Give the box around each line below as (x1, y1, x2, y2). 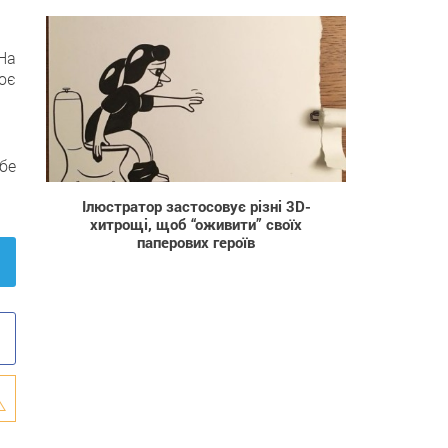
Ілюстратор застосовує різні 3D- (81, 195, 311, 216)
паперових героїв (137, 231, 255, 252)
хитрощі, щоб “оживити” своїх (90, 213, 302, 234)
